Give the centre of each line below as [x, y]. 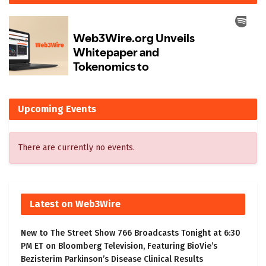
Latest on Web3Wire [75, 204]
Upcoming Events [57, 109]
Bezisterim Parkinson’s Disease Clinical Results [112, 259]
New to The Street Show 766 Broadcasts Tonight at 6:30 [131, 233]
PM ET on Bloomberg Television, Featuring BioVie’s [119, 246]
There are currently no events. [77, 148]
